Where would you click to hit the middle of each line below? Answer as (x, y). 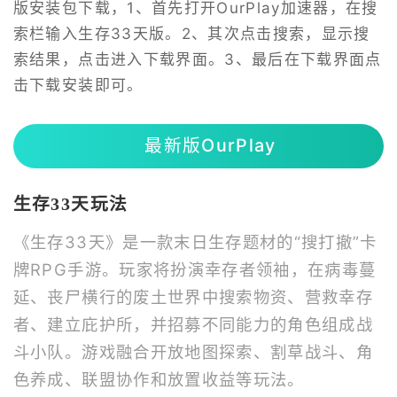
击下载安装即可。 (78, 85)
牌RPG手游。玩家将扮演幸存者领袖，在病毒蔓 (195, 269)
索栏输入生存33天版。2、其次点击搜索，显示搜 (191, 33)
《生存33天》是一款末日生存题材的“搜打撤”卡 (195, 241)
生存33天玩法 (70, 204)
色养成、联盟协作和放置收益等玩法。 (159, 379)
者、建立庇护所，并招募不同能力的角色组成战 (193, 324)
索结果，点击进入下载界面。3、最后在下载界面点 (197, 59)
